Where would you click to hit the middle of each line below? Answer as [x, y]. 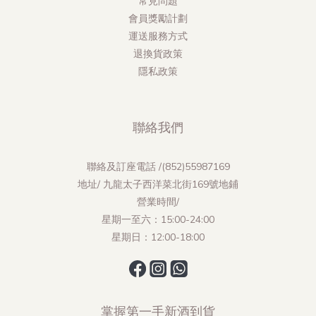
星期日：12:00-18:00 [158, 237]
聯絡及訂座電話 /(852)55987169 [158, 166]
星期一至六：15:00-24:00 [158, 219]
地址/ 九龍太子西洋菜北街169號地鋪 [158, 184]
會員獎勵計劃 [158, 18]
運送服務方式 [158, 36]
